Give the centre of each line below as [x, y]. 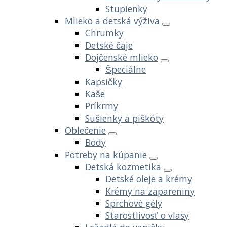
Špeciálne [126, 70]
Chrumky [104, 33]
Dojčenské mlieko [122, 58]
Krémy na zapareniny [150, 191]
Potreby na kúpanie [106, 155]
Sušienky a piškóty [124, 118]
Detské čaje [109, 45]
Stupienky [126, 9]
